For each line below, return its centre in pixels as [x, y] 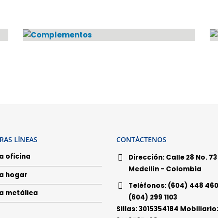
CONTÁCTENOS [141, 140]
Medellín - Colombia [165, 169]
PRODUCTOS [111, 56]
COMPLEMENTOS [109, 46]
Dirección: [146, 158]
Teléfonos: [147, 186]
